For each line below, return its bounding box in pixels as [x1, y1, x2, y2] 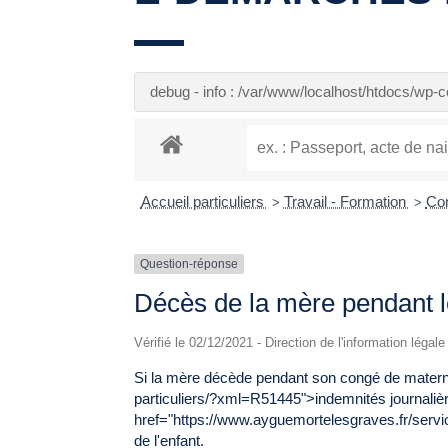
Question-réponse [140, 257, 239, 272]
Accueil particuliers [140, 193, 268, 211]
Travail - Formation [283, 193, 410, 211]
